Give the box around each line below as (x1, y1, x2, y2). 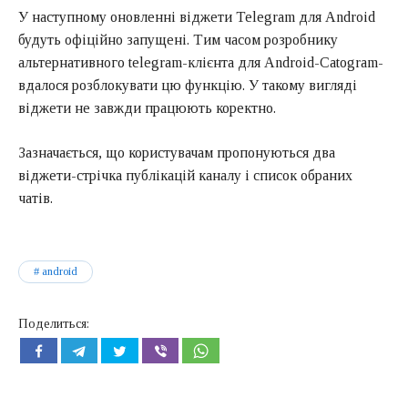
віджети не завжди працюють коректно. (18, 99, 276, 116)
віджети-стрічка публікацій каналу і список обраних (18, 167, 352, 183)
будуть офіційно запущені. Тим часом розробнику (18, 31, 338, 47)
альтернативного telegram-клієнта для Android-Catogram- (18, 54, 383, 70)
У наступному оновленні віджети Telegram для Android (18, 8, 375, 25)
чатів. (18, 189, 53, 206)
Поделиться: (18, 316, 89, 331)
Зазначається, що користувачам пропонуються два (18, 144, 335, 160)
